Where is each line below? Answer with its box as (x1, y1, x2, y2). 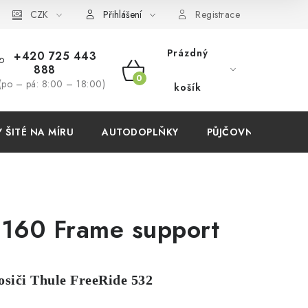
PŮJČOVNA (206, 125, 261, 139)
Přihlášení (102, 8, 142, 21)
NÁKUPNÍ (121, 76, 190, 96)
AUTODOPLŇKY (102, 125, 179, 139)
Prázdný (167, 46, 209, 60)
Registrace (195, 8, 240, 21)
